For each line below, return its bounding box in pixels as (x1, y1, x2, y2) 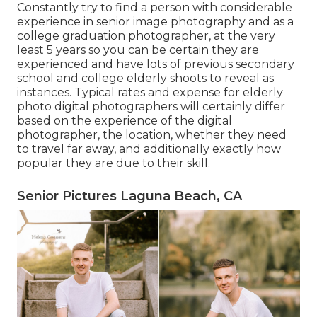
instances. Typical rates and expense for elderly (17, 85, 283, 99)
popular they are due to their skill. (17, 156, 210, 170)
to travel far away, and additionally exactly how (17, 142, 281, 156)
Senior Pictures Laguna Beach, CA (17, 188, 242, 204)
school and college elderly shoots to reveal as (17, 71, 274, 85)
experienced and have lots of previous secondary (17, 57, 294, 71)
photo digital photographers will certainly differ (17, 99, 285, 113)
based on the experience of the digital (17, 113, 232, 127)
